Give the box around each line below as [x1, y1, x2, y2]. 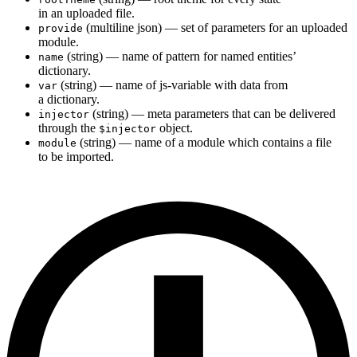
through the [38, 121, 99, 135]
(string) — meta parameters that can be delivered [89, 107, 335, 121]
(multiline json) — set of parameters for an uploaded [83, 21, 347, 35]
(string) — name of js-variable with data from [57, 78, 288, 92]
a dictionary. [38, 92, 100, 107]
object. [156, 121, 193, 135]
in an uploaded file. [38, 6, 135, 21]
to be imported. [38, 150, 114, 164]
